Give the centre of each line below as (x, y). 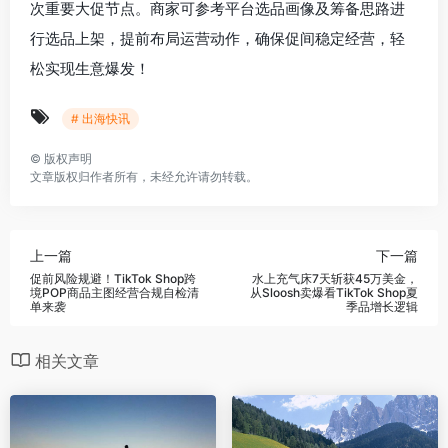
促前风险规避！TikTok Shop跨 (113, 278)
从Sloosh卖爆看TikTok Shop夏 (334, 292)
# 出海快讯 (100, 118)
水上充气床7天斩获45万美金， (335, 278)
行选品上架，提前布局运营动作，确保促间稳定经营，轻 (217, 38)
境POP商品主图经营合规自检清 (114, 292)
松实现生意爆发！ (90, 68)
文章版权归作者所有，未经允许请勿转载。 (144, 176)
